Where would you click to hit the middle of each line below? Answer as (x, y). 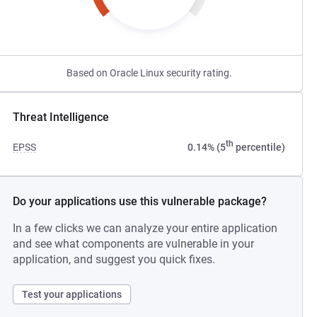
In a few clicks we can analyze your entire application (145, 228)
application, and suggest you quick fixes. (114, 259)
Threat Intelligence (61, 117)
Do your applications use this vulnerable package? (140, 201)
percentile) (259, 147)
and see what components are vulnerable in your (134, 244)
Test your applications (72, 294)
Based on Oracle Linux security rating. (149, 73)
